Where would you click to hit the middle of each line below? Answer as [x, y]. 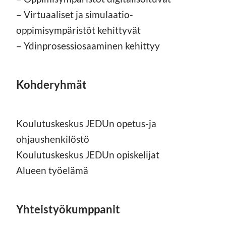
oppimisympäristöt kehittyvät [78, 30]
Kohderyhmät [51, 84]
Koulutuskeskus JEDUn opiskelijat [88, 154]
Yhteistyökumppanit [68, 209]
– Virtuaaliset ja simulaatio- [75, 14]
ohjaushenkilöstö [53, 139]
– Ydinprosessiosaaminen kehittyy [88, 45]
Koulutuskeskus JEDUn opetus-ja [86, 123]
